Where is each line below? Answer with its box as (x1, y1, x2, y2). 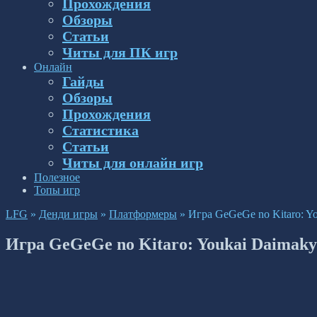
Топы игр (34, 184, 80, 196)
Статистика (62, 122, 139, 138)
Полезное (34, 171, 80, 183)
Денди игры (39, 208, 98, 220)
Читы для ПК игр (62, 45, 178, 60)
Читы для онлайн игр (62, 155, 203, 171)
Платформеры (109, 208, 177, 220)
